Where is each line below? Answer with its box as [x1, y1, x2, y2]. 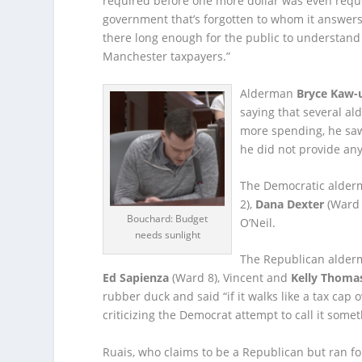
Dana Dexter [255, 196, 325, 213]
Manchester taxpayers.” [103, 48, 231, 65]
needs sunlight [134, 227, 200, 242]
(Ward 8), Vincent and [169, 270, 292, 286]
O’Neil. [240, 215, 276, 231]
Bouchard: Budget [127, 211, 208, 225]
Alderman [240, 85, 297, 101]
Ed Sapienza [103, 270, 170, 286]
